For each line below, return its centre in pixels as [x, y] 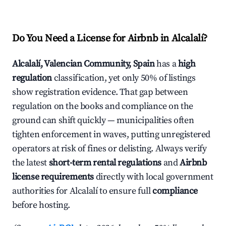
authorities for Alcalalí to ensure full [82, 191]
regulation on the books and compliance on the [103, 106]
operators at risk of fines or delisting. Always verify [109, 149]
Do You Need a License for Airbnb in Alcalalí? [110, 39]
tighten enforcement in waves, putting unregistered [111, 135]
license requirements [53, 177]
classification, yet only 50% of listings [124, 78]
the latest [31, 163]
